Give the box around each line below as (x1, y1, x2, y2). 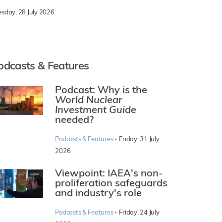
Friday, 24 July (119, 210, 160, 217)
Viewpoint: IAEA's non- (55, 169, 164, 179)
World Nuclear (55, 96, 123, 106)
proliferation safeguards (55, 179, 168, 189)
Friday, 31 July (119, 136, 160, 143)
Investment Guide (55, 106, 137, 116)
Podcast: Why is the (55, 86, 148, 96)
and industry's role (55, 189, 142, 199)
